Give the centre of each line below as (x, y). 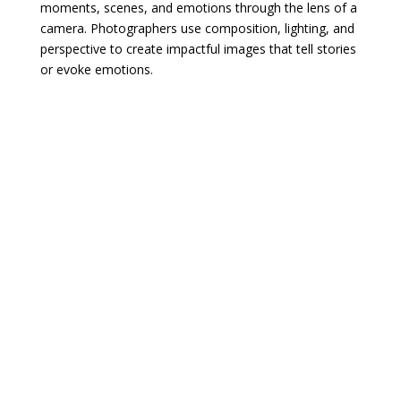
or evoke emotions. (96, 69)
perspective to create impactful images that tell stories (198, 48)
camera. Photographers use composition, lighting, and (197, 28)
